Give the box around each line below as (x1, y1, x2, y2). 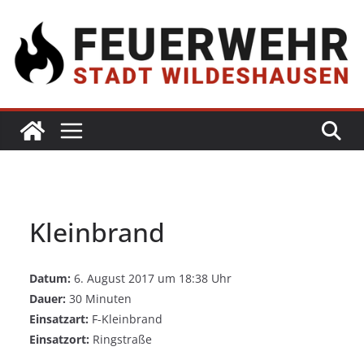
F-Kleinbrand (89, 310, 162, 327)
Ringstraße (89, 331, 152, 347)
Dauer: (29, 290, 66, 306)
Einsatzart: (29, 310, 89, 327)
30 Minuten (66, 290, 132, 306)
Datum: (29, 270, 71, 286)
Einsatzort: (29, 331, 89, 347)
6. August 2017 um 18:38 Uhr (71, 270, 232, 286)
